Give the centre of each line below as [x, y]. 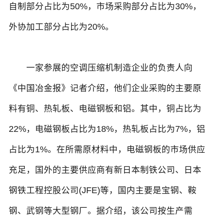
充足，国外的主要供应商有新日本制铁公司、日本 [105, 170]
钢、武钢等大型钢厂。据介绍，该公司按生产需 [100, 211]
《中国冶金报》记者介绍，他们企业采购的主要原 [105, 88]
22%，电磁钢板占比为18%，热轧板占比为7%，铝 [107, 129]
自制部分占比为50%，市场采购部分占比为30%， [105, 7]
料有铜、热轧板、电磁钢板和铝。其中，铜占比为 [105, 109]
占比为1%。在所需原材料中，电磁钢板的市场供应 [107, 150]
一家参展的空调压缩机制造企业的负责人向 [100, 68]
